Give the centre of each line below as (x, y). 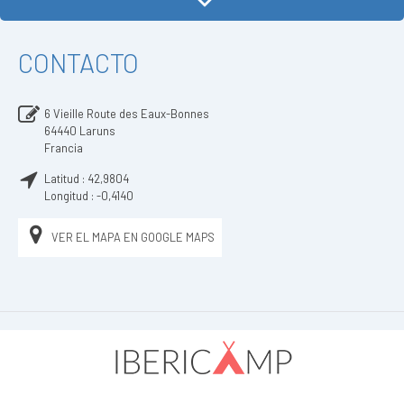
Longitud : (70, 196)
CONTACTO (78, 63)
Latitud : (66, 179)
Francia (64, 148)
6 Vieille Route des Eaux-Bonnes (127, 114)
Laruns (97, 131)
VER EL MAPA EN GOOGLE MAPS (133, 237)
